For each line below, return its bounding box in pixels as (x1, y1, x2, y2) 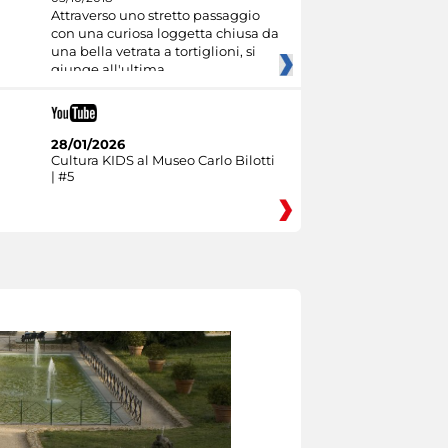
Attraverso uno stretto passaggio (50, 7, 260, 24)
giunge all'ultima (50, 61, 165, 78)
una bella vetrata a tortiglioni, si (50, 43, 256, 60)
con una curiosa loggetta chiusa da (50, 25, 279, 42)
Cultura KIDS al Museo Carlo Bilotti (50, 151, 275, 168)
